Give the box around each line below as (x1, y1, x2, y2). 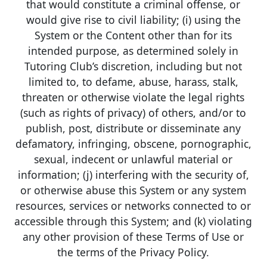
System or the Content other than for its (35, 27, 232, 42)
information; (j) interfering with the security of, (17, 167, 249, 182)
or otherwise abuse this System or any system (20, 182, 247, 197)
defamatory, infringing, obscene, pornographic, (15, 136, 252, 151)
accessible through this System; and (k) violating (14, 213, 253, 228)
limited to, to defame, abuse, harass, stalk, (28, 74, 238, 89)
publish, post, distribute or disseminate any (26, 120, 241, 135)
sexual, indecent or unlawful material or (34, 151, 233, 166)
